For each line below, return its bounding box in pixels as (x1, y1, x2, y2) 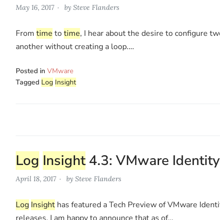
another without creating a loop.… (16, 41, 134, 52)
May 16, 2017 (16, 2, 54, 12)
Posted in (16, 66, 47, 76)
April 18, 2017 (16, 174, 56, 183)
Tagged (16, 77, 41, 87)
